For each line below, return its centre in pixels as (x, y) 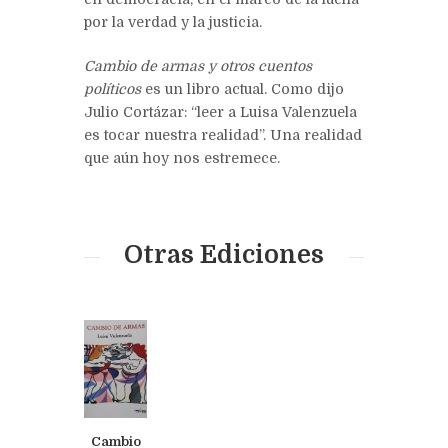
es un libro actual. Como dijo (242, 88)
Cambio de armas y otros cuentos (198, 65)
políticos (112, 88)
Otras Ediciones (224, 254)
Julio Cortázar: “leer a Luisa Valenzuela (220, 111)
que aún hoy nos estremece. (182, 157)
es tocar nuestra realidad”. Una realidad (223, 134)
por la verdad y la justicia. (173, 21)
